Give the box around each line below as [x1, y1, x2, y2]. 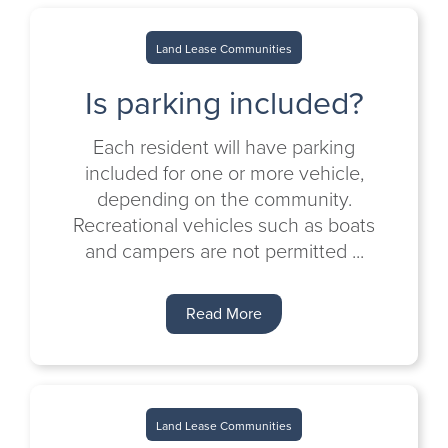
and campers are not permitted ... [84, 236, 364, 266]
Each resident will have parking [93, 132, 355, 162]
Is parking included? [84, 79, 364, 127]
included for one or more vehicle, [84, 158, 364, 188]
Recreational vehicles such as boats [73, 210, 375, 240]
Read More [186, 302, 262, 325]
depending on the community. [96, 184, 352, 214]
